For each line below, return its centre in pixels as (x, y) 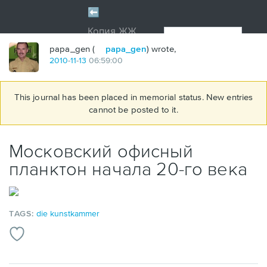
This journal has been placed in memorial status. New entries (133, 97)
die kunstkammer (68, 213)
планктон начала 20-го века (128, 168)
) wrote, (161, 49)
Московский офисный (101, 150)
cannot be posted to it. (133, 109)
